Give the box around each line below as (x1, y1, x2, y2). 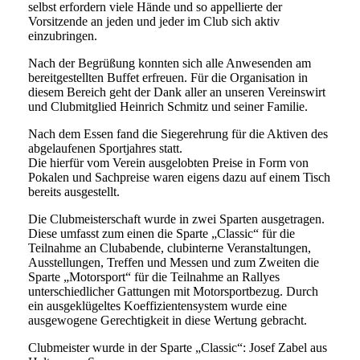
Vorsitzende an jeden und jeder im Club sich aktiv (28, 14, 280, 29)
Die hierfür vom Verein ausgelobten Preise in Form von (28, 156, 309, 170)
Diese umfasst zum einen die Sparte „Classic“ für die (28, 227, 295, 241)
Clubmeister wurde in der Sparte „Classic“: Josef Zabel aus (28, 341, 327, 355)
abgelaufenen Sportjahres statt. (28, 141, 182, 156)
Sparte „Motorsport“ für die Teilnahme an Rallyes (28, 270, 280, 284)
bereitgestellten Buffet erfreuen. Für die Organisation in (28, 71, 308, 85)
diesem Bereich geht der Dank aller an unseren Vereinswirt (28, 85, 325, 100)
